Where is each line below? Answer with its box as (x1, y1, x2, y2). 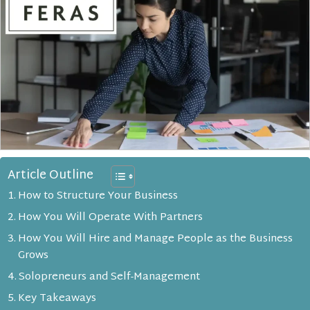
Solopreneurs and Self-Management (19, 267, 200, 286)
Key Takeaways (18, 289, 96, 308)
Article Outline (8, 165, 93, 187)
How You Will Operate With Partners (18, 208, 203, 227)
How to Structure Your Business (18, 186, 178, 206)
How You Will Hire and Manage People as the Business (18, 229, 293, 248)
